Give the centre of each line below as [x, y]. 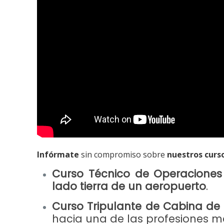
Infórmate [58, 154]
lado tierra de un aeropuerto [129, 186]
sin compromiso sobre [123, 154]
